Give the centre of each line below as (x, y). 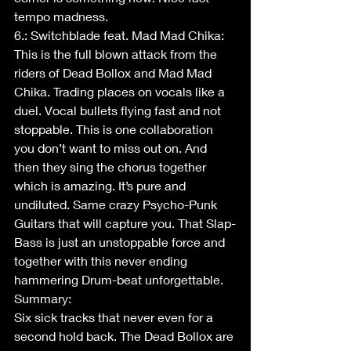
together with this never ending (102, 261)
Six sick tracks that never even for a (115, 317)
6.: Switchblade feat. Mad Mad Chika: (121, 35)
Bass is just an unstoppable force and (121, 242)
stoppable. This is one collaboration (115, 129)
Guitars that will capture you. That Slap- (125, 223)
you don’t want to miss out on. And (112, 148)
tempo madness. (64, 16)
